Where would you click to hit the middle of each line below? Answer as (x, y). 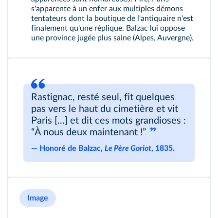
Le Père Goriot (128, 148)
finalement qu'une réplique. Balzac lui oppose (108, 28)
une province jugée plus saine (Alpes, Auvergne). (112, 38)
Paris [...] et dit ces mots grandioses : (109, 121)
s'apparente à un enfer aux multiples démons (107, 9)
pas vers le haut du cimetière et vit (105, 109)
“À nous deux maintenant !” (90, 132)
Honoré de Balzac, (72, 148)
